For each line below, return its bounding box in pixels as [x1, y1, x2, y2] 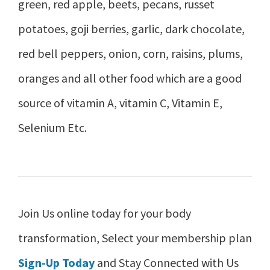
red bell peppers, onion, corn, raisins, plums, [18, 45, 243, 61]
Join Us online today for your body [18, 206, 191, 221]
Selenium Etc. [18, 119, 87, 135]
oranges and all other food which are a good [18, 70, 242, 86]
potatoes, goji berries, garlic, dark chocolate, [18, 20, 245, 36]
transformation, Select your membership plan [18, 230, 252, 246]
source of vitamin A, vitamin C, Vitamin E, [18, 95, 222, 110]
